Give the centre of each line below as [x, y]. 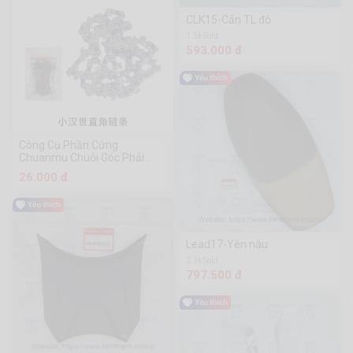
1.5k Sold [211, 36]
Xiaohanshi [46, 171]
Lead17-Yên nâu [227, 245]
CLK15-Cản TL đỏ [229, 20]
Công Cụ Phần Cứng [69, 145]
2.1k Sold [211, 261]
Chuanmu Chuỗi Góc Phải [82, 158]
